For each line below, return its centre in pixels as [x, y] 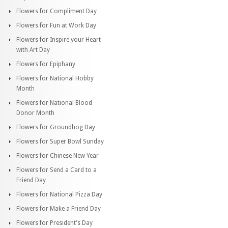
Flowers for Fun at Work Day [56, 25]
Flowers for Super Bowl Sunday [60, 141]
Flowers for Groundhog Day [56, 127]
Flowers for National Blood [54, 103]
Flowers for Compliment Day [56, 11]
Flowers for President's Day [54, 223]
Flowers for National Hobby [55, 78]
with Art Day [33, 50]
